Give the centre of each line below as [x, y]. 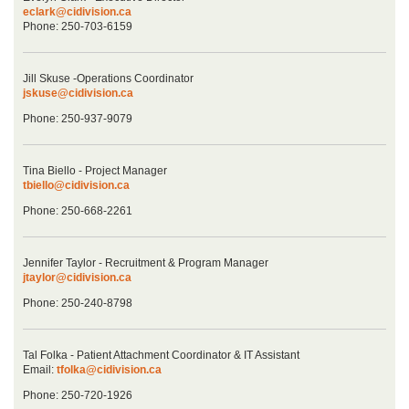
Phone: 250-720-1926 [78, 396]
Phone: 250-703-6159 [78, 27]
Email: [40, 370]
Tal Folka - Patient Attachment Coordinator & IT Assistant [161, 356]
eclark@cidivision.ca [77, 12]
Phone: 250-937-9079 [78, 119]
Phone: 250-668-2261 [78, 211]
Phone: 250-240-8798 [78, 304]
